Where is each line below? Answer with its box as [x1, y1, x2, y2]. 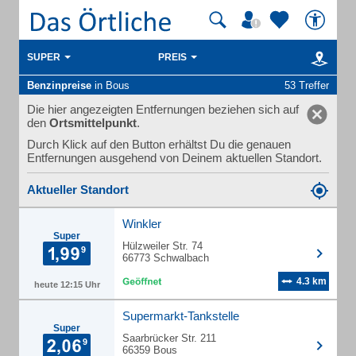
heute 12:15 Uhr [33, 280, 100, 289]
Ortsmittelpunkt [49, 116, 137, 130]
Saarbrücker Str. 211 [122, 332, 216, 344]
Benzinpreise [27, 79, 91, 91]
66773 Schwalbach [122, 252, 209, 264]
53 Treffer [284, 79, 329, 91]
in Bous [91, 79, 130, 91]
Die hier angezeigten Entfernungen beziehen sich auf [27, 103, 299, 116]
